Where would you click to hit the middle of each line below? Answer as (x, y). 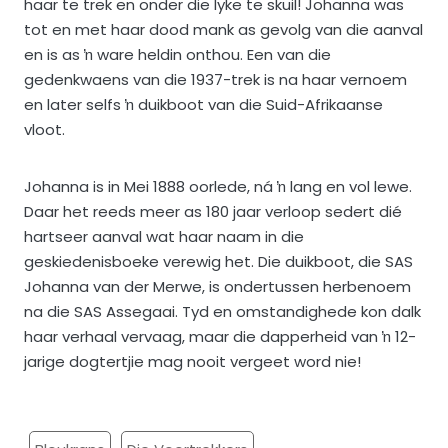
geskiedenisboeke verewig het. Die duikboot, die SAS (218, 261)
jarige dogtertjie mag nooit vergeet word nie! (192, 361)
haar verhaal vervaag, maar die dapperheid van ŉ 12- (220, 336)
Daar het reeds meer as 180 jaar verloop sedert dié (213, 211)
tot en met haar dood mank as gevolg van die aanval (223, 29)
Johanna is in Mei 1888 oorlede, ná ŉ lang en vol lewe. (218, 186)
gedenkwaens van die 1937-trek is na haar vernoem (215, 79)
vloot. (44, 129)
